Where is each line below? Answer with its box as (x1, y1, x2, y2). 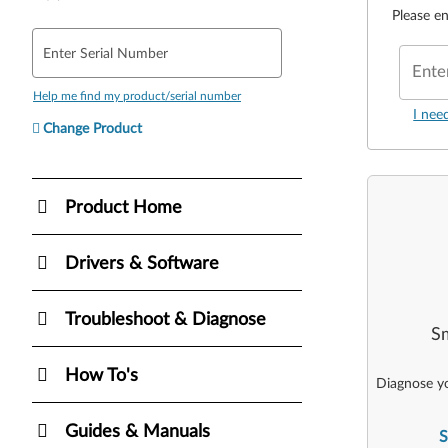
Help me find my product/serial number (33, 89, 241, 102)
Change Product (43, 121, 142, 136)
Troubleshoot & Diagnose (65, 310, 266, 329)
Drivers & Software (65, 254, 219, 273)
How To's (65, 366, 138, 385)
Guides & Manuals (65, 422, 210, 441)
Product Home (65, 198, 182, 217)
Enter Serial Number (43, 46, 168, 61)
